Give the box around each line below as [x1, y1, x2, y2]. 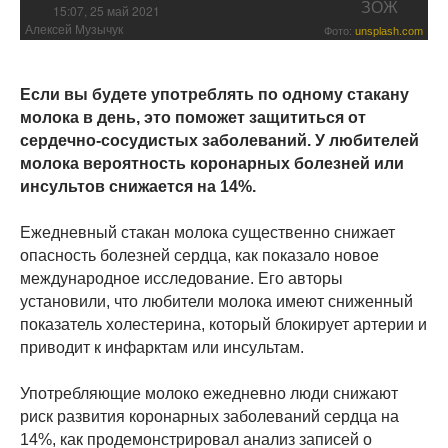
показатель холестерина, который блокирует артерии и [20, 315, 427, 333]
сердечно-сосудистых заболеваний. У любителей [20, 131, 419, 149]
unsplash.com [355, 24, 423, 37]
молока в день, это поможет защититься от [20, 108, 366, 126]
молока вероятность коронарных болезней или [20, 154, 404, 172]
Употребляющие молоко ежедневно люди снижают [20, 384, 398, 402]
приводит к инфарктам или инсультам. [20, 338, 304, 356]
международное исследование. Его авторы [20, 269, 343, 287]
